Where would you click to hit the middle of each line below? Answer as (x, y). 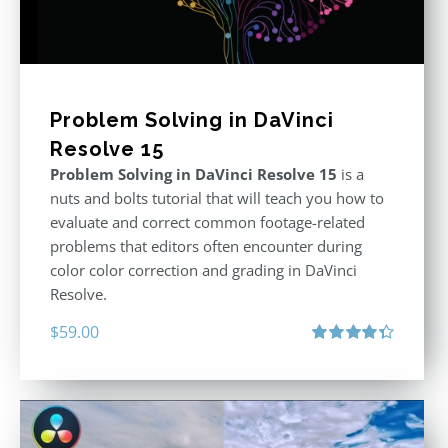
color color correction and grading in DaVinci (203, 269)
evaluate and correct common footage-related (207, 221)
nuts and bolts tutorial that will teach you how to (217, 197)
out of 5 (333, 371)
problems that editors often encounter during (206, 245)
